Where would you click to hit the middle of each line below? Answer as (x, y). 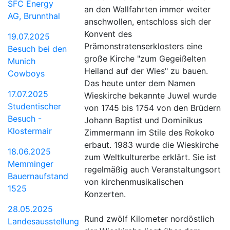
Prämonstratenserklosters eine (143, 46)
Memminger (31, 164)
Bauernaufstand (38, 176)
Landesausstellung (43, 221)
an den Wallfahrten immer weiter (148, 9)
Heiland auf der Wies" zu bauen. (146, 71)
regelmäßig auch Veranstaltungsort (153, 170)
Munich (22, 61)
